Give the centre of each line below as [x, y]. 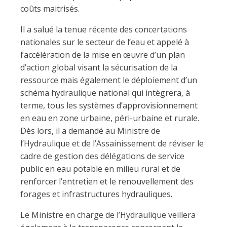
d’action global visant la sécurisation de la [99, 67]
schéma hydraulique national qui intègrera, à [105, 93]
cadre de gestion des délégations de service [102, 156]
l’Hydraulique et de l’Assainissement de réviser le [112, 143]
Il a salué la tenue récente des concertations [104, 29]
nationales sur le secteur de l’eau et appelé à [105, 42]
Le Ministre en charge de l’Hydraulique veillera [108, 215]
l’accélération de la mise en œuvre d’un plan [103, 55]
